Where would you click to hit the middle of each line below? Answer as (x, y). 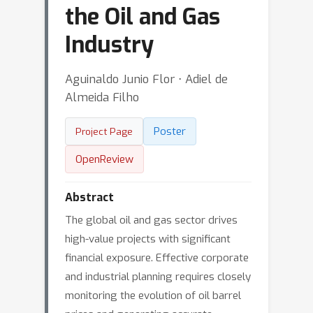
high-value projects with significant (148, 239)
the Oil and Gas (143, 17)
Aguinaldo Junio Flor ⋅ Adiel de (146, 79)
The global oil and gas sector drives (151, 220)
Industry (109, 45)
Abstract (89, 197)
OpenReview (104, 159)
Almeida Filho (102, 97)
